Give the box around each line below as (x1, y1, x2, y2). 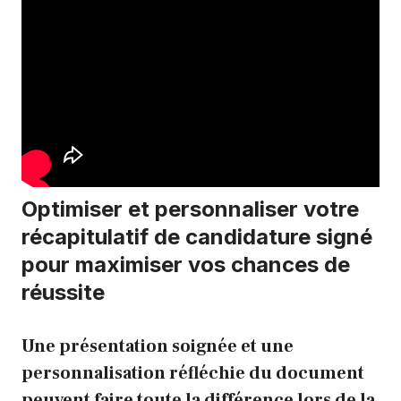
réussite (21, 279, 105, 306)
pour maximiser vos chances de (21, 252, 350, 278)
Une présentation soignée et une (21, 335, 294, 359)
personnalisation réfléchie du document (21, 362, 364, 386)
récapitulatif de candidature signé (21, 224, 372, 251)
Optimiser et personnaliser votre (21, 196, 359, 223)
